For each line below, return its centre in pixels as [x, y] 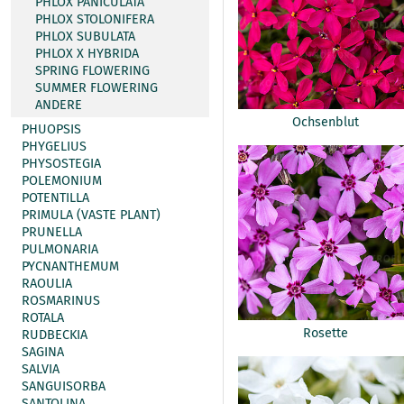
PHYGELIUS [54, 147]
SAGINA [43, 352]
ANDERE [59, 105]
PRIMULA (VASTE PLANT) [91, 215]
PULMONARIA [60, 249]
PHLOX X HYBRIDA [87, 54]
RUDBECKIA [55, 335]
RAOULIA [47, 284]
